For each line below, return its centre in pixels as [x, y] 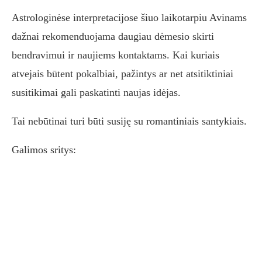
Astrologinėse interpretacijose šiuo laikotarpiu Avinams [129, 18]
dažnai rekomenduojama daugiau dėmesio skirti [113, 37]
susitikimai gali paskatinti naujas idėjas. [96, 93]
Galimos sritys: [44, 150]
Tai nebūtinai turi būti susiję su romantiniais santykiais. [129, 121]
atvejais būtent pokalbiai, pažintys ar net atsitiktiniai [123, 74]
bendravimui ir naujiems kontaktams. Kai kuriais [116, 55]
